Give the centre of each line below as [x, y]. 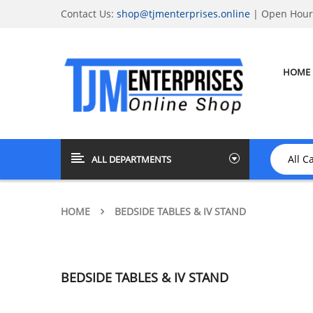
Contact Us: [89, 14]
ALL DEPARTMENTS [131, 159]
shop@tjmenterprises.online [183, 14]
